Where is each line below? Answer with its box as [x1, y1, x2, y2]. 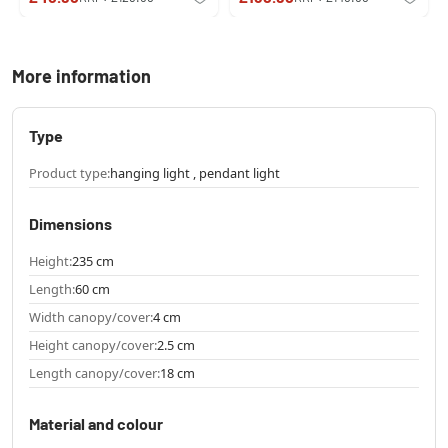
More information [12, 65, 151, 88]
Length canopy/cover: [29, 364, 160, 383]
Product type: [29, 164, 110, 183]
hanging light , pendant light [110, 164, 280, 183]
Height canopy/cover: [29, 336, 157, 355]
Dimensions [29, 214, 112, 234]
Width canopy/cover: [29, 308, 153, 327]
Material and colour [29, 414, 163, 434]
